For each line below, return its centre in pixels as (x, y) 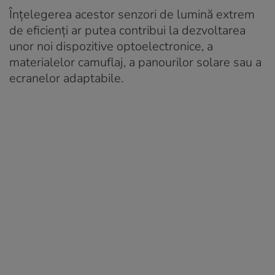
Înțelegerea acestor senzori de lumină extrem (132, 14)
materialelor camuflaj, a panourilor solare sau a (135, 62)
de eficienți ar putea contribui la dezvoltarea (127, 30)
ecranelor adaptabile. (66, 78)
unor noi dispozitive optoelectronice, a (111, 46)
